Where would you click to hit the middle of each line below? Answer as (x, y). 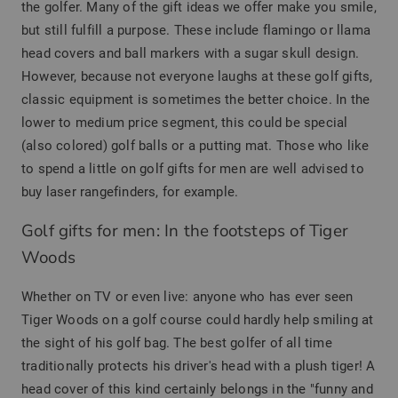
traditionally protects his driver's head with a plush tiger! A (199, 366)
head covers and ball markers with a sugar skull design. (191, 53)
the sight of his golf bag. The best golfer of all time (177, 342)
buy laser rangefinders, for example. (130, 191)
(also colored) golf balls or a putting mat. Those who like (195, 145)
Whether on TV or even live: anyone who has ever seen (187, 296)
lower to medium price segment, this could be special (185, 122)
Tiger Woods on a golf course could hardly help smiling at (198, 319)
